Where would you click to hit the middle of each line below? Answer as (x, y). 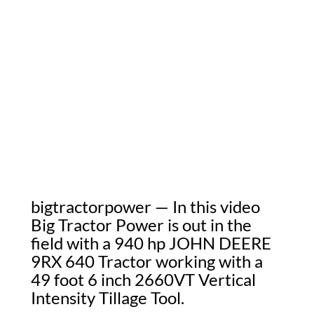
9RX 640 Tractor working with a (147, 261)
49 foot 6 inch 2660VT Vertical (143, 279)
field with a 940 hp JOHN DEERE (151, 243)
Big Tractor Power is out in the (141, 225)
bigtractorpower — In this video (145, 206)
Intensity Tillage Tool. (108, 298)
